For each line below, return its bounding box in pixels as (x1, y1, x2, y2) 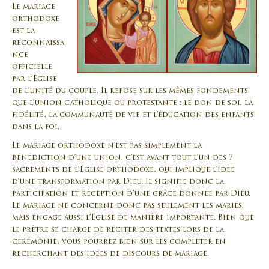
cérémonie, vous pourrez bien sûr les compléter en (12, 238, 226, 246)
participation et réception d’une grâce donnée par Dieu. (12, 190, 250, 198)
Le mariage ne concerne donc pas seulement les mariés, (12, 202, 244, 210)
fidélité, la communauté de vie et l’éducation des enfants (12, 112, 254, 119)
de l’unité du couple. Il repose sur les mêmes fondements (12, 88, 248, 95)
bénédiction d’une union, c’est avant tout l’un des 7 (12, 154, 232, 162)
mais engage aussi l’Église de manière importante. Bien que (12, 214, 254, 222)
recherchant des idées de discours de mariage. (12, 250, 209, 258)
